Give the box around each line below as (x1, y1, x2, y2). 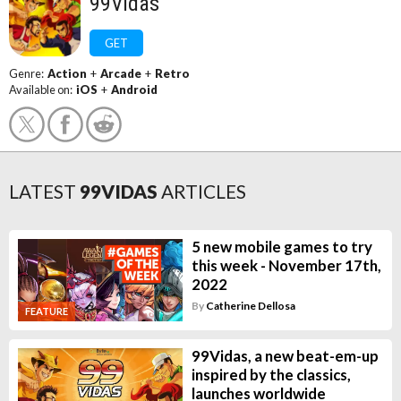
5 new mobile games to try (191, 237, 372, 256)
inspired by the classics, (191, 364, 351, 384)
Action (47, 66, 87, 81)
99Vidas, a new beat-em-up (191, 346, 379, 365)
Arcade (100, 66, 141, 81)
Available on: (9, 82, 76, 97)
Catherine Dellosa (205, 299, 295, 312)
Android (111, 82, 158, 97)
